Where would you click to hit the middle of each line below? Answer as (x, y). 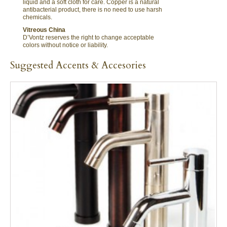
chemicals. (37, 17)
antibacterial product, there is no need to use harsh (92, 9)
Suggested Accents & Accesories (78, 65)
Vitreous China (44, 30)
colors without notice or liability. (65, 45)
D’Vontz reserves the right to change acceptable (88, 37)
